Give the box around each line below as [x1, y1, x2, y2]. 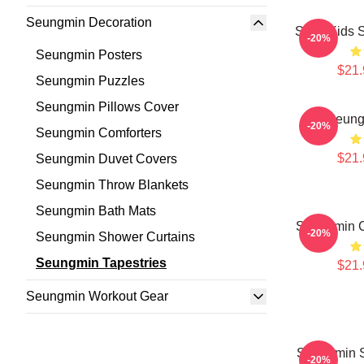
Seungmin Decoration [26, 15, 152, 29]
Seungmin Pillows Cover [36, 100, 179, 114]
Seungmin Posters [36, 48, 142, 62]
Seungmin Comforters [36, 126, 162, 140]
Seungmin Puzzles [36, 74, 145, 88]
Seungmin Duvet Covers [36, 152, 177, 166]
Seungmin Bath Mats [36, 204, 156, 218]
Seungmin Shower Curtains [36, 230, 195, 244]
